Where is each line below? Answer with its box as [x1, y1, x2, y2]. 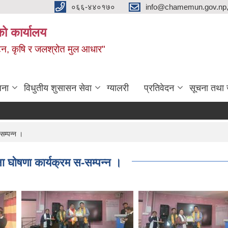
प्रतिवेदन [144, 82, 174, 93]
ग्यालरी [107, 82, 129, 93]
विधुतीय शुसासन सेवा [24, 82, 92, 93]
